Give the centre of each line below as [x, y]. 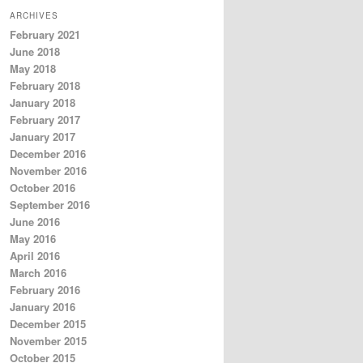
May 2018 [33, 69]
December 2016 [48, 154]
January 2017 [43, 137]
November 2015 [48, 341]
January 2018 [43, 103]
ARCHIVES [34, 16]
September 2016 [50, 205]
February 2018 [45, 86]
